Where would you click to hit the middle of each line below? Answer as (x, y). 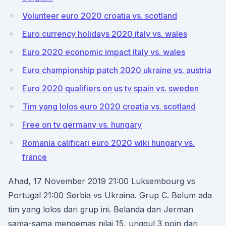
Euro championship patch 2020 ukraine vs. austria (117, 70)
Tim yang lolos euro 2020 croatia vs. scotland (109, 106)
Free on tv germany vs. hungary (82, 125)
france (35, 157)
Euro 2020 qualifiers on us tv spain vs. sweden (110, 88)
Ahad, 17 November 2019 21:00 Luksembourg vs (102, 181)
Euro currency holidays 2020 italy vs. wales (105, 34)
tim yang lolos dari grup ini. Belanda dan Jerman (101, 209)
